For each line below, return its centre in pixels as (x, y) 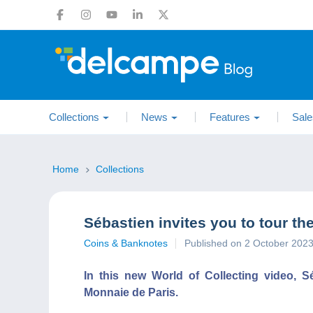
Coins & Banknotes (126, 243)
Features (230, 117)
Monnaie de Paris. (131, 292)
